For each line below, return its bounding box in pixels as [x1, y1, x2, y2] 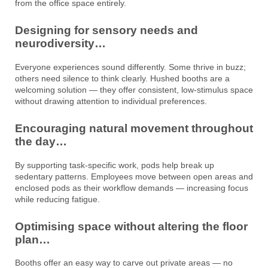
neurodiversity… [15, 37, 106, 50]
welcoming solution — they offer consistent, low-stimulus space [15, 84, 253, 95]
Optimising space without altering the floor [15, 220, 248, 233]
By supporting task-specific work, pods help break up [15, 160, 214, 170]
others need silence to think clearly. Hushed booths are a [15, 73, 230, 83]
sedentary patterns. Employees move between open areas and [15, 171, 253, 181]
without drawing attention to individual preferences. [15, 96, 207, 106]
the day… [15, 135, 67, 148]
